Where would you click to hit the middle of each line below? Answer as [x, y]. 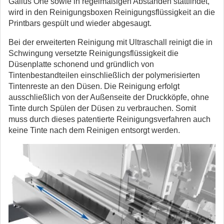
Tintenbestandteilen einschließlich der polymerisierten [104, 75]
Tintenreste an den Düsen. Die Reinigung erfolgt [94, 86]
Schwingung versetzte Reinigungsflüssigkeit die [93, 53]
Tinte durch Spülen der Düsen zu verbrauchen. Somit [102, 108]
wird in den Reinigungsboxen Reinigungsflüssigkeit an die [112, 12]
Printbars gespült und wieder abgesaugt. [80, 23]
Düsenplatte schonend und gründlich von [81, 64]
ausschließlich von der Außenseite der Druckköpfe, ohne [109, 97]
